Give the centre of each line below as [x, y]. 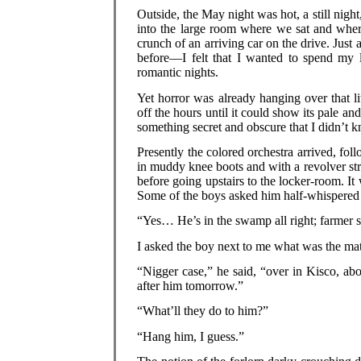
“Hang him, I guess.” [191, 336]
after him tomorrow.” [191, 285]
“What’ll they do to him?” [203, 311]
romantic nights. [178, 73]
